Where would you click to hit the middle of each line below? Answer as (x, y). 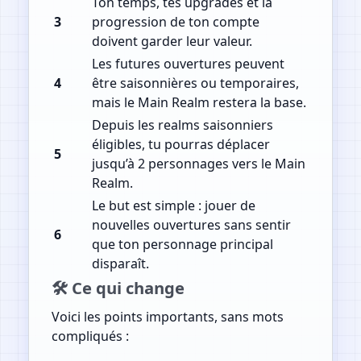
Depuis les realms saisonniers (182, 125)
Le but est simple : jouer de (173, 206)
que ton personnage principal (182, 245)
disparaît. (120, 264)
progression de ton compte (175, 22)
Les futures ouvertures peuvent (188, 64)
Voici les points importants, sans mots (167, 317)
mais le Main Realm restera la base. (199, 103)
